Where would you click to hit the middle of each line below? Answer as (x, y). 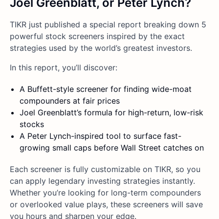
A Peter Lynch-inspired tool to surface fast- (100, 136)
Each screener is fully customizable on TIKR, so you (105, 169)
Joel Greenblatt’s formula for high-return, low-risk (111, 112)
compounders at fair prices (70, 100)
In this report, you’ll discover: (64, 67)
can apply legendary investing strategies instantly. (102, 181)
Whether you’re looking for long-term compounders (105, 192)
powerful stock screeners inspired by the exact (97, 36)
